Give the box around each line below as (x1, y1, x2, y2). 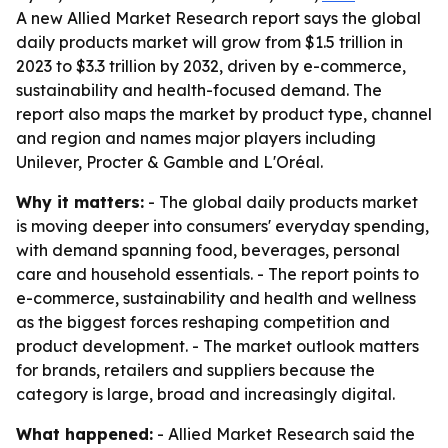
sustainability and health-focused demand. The (16, 80, 382, 100)
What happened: (16, 424, 153, 444)
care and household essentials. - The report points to (16, 264, 419, 284)
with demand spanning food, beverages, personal (16, 240, 400, 260)
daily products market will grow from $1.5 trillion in (16, 32, 403, 52)
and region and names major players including (16, 128, 376, 148)
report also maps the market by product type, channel (16, 104, 432, 124)
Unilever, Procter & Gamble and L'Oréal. (16, 152, 323, 172)
